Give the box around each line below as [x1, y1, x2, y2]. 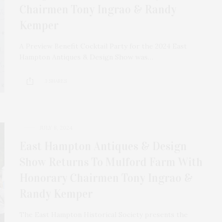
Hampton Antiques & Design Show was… [19, 52, 153, 61]
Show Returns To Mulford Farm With [19, 155, 203, 169]
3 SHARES [45, 78, 67, 85]
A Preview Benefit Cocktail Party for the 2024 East [19, 41, 187, 51]
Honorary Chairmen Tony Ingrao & [19, 170, 193, 185]
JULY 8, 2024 [40, 124, 72, 131]
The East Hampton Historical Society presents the [19, 210, 188, 219]
